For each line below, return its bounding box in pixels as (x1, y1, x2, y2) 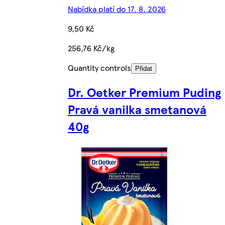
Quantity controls (68, 61, 131, 73)
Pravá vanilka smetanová (68, 100, 206, 118)
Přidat (135, 64, 152, 72)
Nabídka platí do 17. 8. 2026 (68, 3, 166, 15)
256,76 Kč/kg (68, 42, 115, 54)
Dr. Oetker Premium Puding (68, 83, 221, 101)
